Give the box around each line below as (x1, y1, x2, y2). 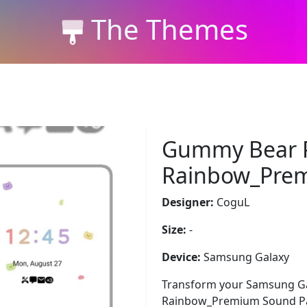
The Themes (90, 10, 248, 48)
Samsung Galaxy (201, 249, 289, 265)
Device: (162, 249, 201, 265)
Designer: (162, 195, 214, 210)
